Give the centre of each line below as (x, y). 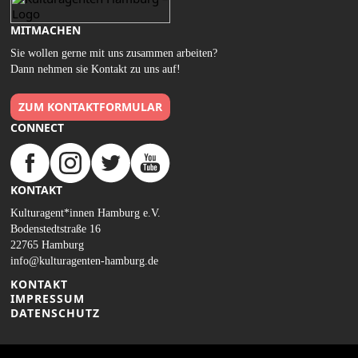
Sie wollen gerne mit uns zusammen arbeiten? (114, 53)
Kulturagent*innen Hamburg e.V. (86, 213)
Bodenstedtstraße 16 (56, 229)
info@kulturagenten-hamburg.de (84, 261)
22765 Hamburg (47, 245)
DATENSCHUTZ (55, 313)
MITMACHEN (46, 30)
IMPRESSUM (48, 298)
